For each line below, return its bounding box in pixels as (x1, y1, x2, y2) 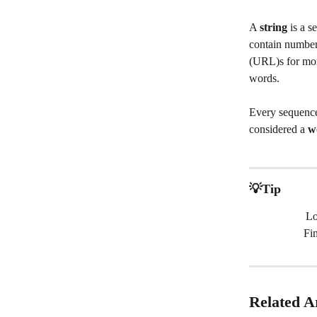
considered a (249, 123, 305, 136)
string (260, 21, 287, 33)
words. (249, 72, 279, 84)
